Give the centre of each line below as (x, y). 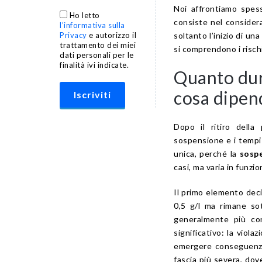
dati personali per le (97, 55)
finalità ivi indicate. (94, 65)
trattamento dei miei (98, 45)
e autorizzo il (111, 35)
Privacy (73, 35)
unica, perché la (207, 153)
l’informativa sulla (92, 25)
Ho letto (85, 15)
